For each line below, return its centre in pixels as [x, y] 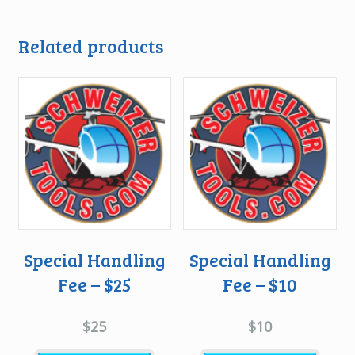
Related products [90, 46]
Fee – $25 [95, 284]
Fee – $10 [260, 284]
